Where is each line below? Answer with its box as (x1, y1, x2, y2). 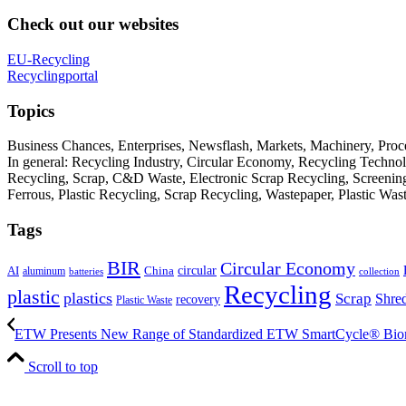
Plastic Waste (116, 293, 172, 306)
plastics (63, 288, 112, 307)
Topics (7, 101, 54, 121)
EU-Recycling (7, 51, 90, 67)
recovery (176, 292, 220, 306)
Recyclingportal (7, 67, 98, 83)
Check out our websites (7, 14, 179, 34)
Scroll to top (28, 358, 98, 374)
